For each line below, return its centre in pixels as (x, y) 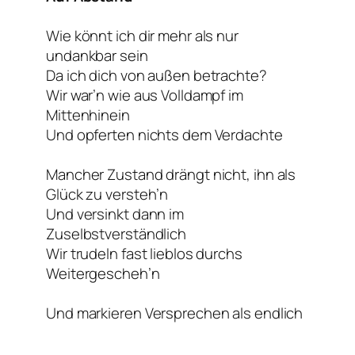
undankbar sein (97, 55)
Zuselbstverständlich (116, 233)
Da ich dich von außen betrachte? (157, 75)
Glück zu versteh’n (107, 194)
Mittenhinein (88, 115)
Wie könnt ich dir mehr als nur (142, 35)
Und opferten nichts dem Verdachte (164, 134)
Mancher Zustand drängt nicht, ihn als (171, 174)
